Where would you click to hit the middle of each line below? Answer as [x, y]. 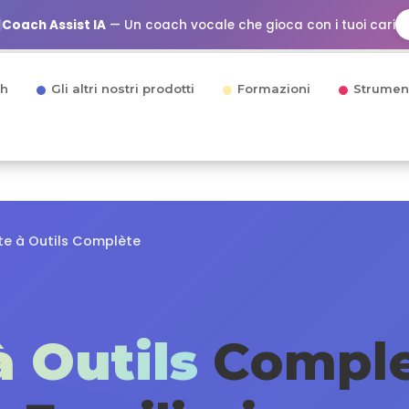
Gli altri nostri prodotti [123, 89]
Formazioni [274, 89]
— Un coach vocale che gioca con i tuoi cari [250, 25]
